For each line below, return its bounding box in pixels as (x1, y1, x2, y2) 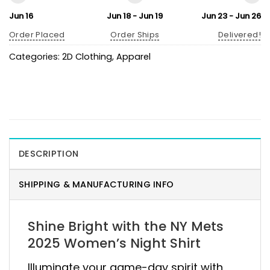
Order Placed (9, 28, 65, 40)
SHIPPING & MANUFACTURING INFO (19, 178, 174, 190)
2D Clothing (62, 50, 112, 63)
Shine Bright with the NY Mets (28, 216, 224, 236)
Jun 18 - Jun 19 (107, 10, 163, 22)
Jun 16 (9, 10, 33, 22)
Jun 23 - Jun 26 (201, 10, 261, 22)
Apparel (116, 50, 151, 63)
